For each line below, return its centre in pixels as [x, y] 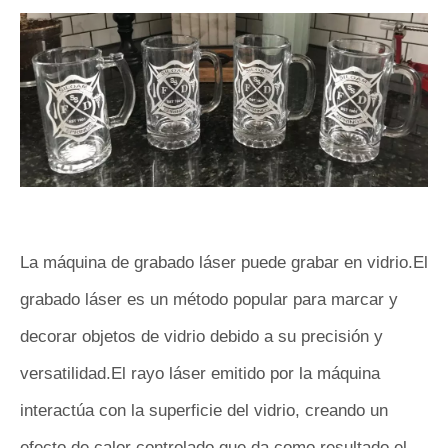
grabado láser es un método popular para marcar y [209, 300]
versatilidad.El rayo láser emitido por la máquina [200, 374]
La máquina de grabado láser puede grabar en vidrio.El [224, 263]
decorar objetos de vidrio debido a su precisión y [201, 337]
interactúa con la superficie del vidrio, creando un [204, 411]
